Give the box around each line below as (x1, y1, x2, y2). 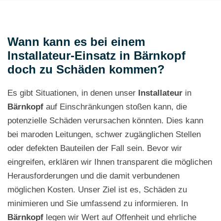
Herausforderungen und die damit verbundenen (7, 171, 180, 181)
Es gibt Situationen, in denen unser (7, 88, 138, 98)
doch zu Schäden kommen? (7, 63, 165, 76)
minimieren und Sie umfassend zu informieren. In (7, 199, 188, 208)
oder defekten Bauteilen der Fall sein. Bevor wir (7, 144, 182, 153)
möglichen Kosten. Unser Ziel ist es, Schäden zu (7, 185, 187, 194)
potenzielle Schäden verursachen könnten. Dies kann (7, 116, 203, 125)
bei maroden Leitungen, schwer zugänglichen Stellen (7, 130, 201, 139)
